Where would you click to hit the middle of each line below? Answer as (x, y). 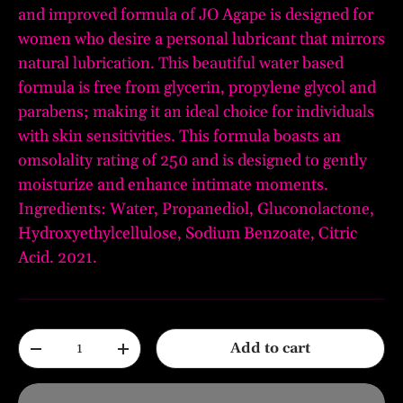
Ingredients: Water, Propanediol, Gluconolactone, (196, 210)
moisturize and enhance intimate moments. (173, 185)
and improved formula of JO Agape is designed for (196, 15)
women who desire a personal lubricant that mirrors (201, 40)
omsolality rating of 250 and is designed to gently (193, 161)
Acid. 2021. (58, 258)
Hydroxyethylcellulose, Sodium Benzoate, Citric (188, 234)
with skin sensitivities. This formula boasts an (179, 137)
